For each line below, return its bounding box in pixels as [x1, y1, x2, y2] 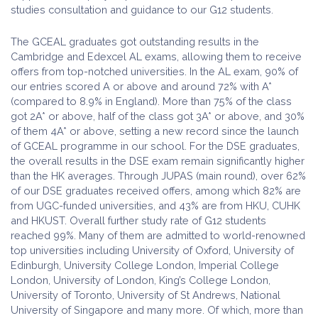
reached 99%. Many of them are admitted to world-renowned [11, 229, 305, 241]
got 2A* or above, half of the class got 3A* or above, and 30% [11, 110, 305, 122]
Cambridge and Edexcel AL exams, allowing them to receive [11, 50, 302, 62]
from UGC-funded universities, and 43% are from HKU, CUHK [11, 199, 300, 212]
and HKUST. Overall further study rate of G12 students [11, 214, 266, 226]
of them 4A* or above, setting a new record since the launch [11, 125, 299, 137]
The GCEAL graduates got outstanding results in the [11, 35, 259, 48]
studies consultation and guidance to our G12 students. [11, 4, 273, 16]
